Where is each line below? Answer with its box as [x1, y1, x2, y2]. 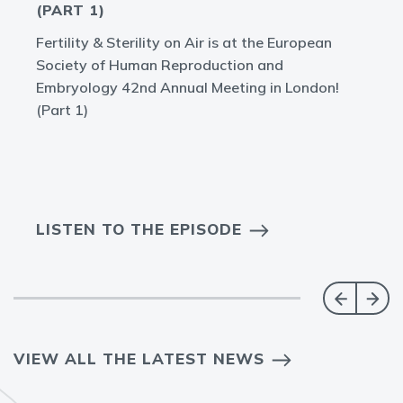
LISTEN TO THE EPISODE [36, 219, 242, 238]
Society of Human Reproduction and [36, 56, 283, 74]
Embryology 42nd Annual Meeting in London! [36, 78, 339, 96]
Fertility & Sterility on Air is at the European [36, 33, 332, 51]
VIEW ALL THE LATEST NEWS [13, 349, 264, 368]
